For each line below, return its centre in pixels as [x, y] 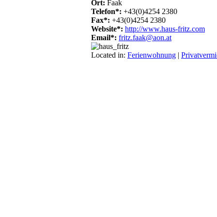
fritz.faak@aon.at [145, 37]
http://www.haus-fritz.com [165, 29]
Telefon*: [107, 11]
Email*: [105, 37]
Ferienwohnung [152, 55]
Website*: [108, 29]
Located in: [109, 55]
